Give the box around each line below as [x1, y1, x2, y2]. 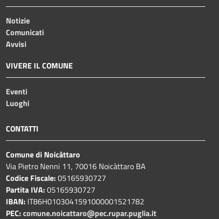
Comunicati [6, 26, 44, 38]
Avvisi [6, 38, 26, 50]
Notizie [6, 14, 30, 26]
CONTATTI [6, 122, 39, 134]
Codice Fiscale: [6, 172, 58, 184]
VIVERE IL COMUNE [6, 59, 73, 71]
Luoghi [6, 97, 29, 109]
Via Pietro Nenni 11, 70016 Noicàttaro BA [6, 160, 146, 172]
